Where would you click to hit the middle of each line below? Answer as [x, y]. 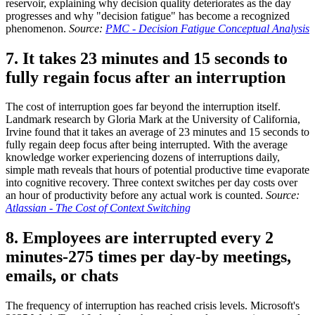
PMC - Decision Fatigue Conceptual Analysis [207, 28]
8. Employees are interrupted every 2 [140, 238]
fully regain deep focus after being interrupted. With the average [147, 145]
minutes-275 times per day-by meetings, [148, 257]
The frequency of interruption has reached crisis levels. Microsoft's [153, 306]
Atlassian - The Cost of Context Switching [98, 208]
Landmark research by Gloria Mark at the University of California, [153, 120]
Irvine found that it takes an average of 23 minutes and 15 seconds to [157, 132]
